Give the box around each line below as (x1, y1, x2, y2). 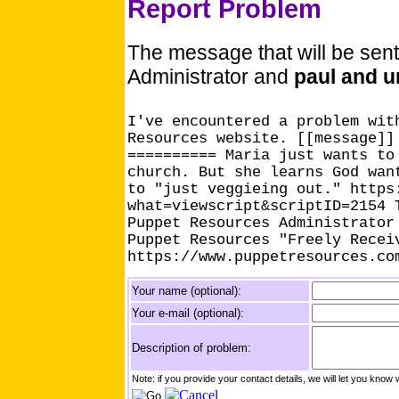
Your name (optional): (132, 283, 241, 297)
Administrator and (127, 64, 294, 88)
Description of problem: (132, 340, 251, 354)
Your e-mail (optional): (132, 305, 244, 320)
